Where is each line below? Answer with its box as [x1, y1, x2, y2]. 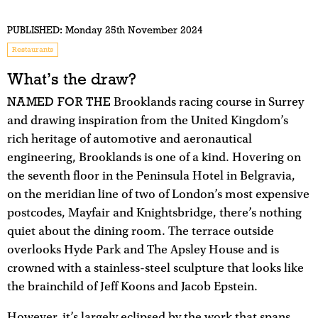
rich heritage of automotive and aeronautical [7, 131, 252, 146]
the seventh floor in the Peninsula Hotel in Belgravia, [7, 168, 295, 183]
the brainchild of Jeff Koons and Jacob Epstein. [7, 279, 258, 294]
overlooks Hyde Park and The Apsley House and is [7, 242, 279, 257]
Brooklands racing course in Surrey [111, 94, 305, 109]
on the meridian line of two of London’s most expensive [7, 187, 309, 202]
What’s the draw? [7, 69, 136, 89]
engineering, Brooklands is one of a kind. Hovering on [7, 150, 301, 165]
